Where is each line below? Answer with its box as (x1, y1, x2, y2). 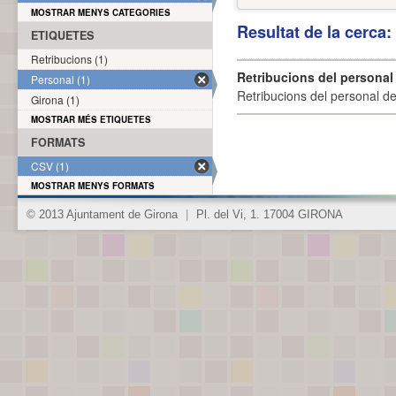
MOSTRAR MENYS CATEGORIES (31, 6, 171, 19)
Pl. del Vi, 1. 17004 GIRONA (193, 209, 343, 221)
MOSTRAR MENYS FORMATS (31, 179, 155, 192)
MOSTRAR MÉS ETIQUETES (31, 113, 151, 126)
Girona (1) (31, 92, 80, 107)
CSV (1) (31, 158, 69, 173)
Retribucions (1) (31, 51, 108, 66)
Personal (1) (31, 72, 90, 87)
